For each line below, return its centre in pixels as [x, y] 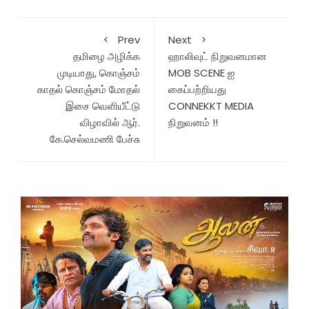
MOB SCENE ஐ [201, 73]
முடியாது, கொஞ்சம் [99, 73]
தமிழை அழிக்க [107, 57]
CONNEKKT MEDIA [211, 106]
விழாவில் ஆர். [110, 123]
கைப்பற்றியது [197, 90]
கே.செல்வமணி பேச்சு [95, 139]
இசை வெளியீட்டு [103, 106]
